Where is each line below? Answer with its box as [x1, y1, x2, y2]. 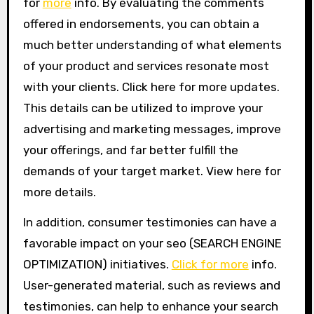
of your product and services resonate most [22, 59, 269, 73]
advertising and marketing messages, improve [22, 122, 281, 136]
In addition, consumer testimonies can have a [22, 215, 277, 229]
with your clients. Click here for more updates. [22, 80, 280, 94]
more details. [22, 185, 96, 199]
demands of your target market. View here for [22, 164, 281, 178]
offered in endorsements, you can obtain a [22, 17, 259, 31]
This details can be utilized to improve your [22, 101, 263, 115]
